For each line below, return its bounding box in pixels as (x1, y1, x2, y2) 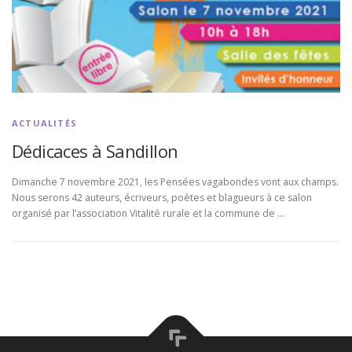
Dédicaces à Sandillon (12, 138, 178, 163)
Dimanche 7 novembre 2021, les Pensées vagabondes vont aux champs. (12, 174, 339, 189)
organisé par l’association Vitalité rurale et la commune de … (12, 206, 284, 220)
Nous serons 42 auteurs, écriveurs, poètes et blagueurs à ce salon (12, 190, 312, 204)
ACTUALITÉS (12, 116, 77, 129)
